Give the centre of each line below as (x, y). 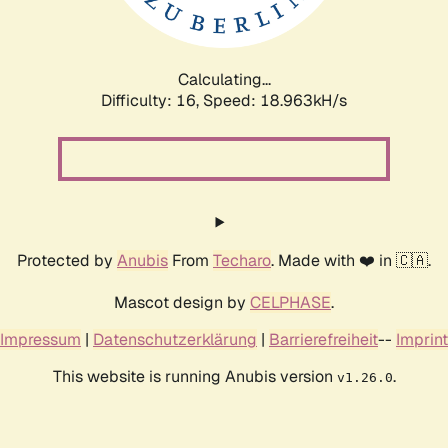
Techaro (242, 260)
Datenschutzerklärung (175, 339)
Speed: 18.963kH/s (275, 100)
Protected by (67, 260)
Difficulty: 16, (152, 100)
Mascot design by (182, 302)
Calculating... (224, 79)
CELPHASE (290, 302)
